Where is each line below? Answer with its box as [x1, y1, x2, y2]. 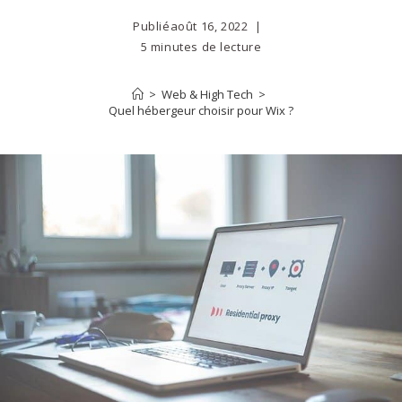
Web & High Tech [161, 86, 253, 102]
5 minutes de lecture [140, 39, 262, 55]
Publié [132, 18, 170, 34]
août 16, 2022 [170, 18, 249, 34]
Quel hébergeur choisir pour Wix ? [109, 102, 293, 118]
